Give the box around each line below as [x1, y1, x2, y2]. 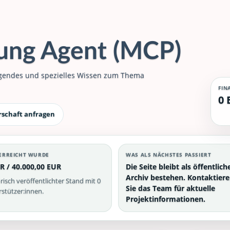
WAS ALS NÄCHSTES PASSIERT [126, 150, 212, 158]
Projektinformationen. [126, 194, 206, 204]
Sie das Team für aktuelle [126, 183, 216, 193]
